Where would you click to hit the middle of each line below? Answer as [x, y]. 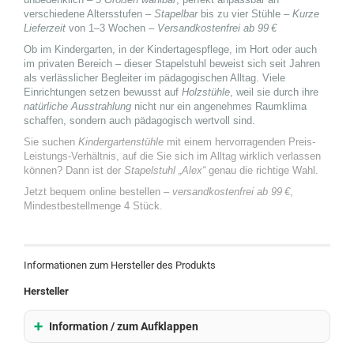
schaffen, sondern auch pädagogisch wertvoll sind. [139, 121]
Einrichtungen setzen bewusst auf [103, 92]
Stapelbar [176, 14]
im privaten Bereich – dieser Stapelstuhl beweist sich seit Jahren [172, 64]
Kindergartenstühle [121, 142]
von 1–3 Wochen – [111, 28]
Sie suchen [51, 142]
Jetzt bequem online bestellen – [98, 192]
